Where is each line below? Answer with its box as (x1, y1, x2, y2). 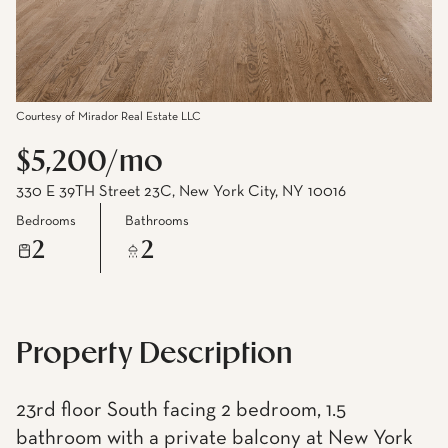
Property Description (16, 341, 293, 368)
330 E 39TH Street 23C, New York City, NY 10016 (16, 184, 346, 200)
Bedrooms (16, 213, 76, 228)
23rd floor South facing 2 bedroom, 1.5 (16, 400, 346, 421)
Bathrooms (125, 213, 189, 228)
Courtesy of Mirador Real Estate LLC (16, 111, 201, 123)
